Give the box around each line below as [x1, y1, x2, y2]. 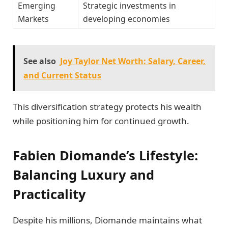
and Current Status [23, 69, 101, 81]
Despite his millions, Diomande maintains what [13, 214, 202, 226]
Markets [18, 13, 49, 25]
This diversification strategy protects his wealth [13, 100, 202, 112]
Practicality [13, 185, 86, 203]
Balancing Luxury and [13, 166, 154, 184]
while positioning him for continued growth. [13, 115, 189, 127]
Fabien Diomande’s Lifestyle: [13, 147, 198, 164]
